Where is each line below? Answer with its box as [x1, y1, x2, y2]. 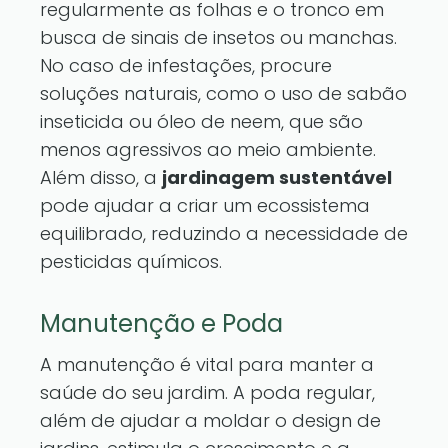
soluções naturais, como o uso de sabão [40, 81, 407, 106]
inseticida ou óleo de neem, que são [40, 109, 363, 134]
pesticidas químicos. [40, 249, 222, 274]
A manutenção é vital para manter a [40, 352, 374, 377]
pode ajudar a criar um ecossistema [40, 193, 370, 218]
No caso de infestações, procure [40, 53, 332, 78]
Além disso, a [40, 165, 162, 190]
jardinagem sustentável [162, 165, 392, 190]
